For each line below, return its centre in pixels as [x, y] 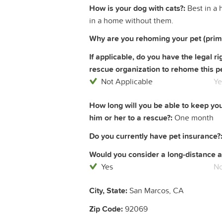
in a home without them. [131, 21]
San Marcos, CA [156, 191]
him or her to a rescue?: [131, 118]
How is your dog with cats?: [137, 8]
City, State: [108, 191]
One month [193, 118]
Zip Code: [106, 209]
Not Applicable [127, 82]
